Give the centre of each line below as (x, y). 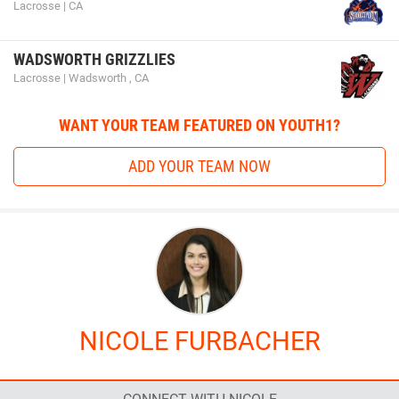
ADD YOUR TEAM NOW (199, 166)
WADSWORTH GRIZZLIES (94, 59)
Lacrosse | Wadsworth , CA (81, 77)
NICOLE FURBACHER (199, 341)
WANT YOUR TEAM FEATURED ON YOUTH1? (199, 125)
